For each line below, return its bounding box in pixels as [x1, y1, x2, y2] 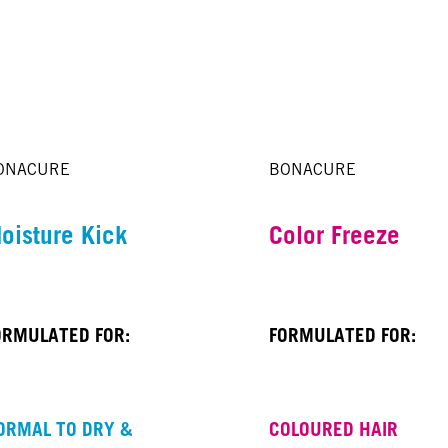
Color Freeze [269, 220, 401, 251]
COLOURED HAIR [269, 417, 399, 440]
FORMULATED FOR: [269, 324, 417, 347]
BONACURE [269, 160, 357, 180]
